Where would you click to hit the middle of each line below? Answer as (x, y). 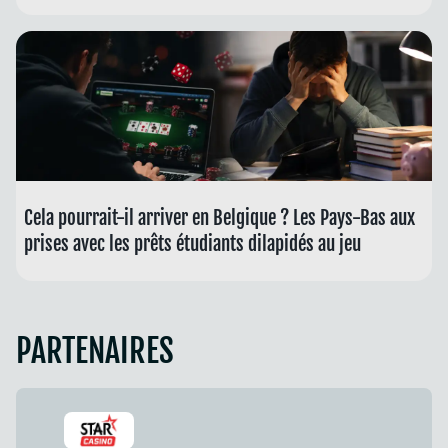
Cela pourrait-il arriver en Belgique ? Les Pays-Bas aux (219, 218)
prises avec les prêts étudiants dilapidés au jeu (194, 244)
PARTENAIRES (95, 351)
